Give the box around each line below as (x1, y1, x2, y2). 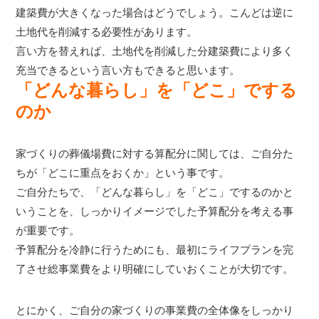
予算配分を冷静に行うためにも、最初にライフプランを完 (16, 244, 294, 256)
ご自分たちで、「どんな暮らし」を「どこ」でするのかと (16, 186, 294, 199)
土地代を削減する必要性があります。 (16, 26, 198, 38)
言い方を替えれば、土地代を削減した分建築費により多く (16, 45, 294, 58)
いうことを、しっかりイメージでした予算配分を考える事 (16, 205, 294, 218)
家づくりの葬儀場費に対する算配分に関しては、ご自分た (16, 147, 294, 160)
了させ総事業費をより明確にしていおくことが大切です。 (16, 263, 294, 276)
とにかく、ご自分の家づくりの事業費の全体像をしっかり (16, 303, 294, 316)
